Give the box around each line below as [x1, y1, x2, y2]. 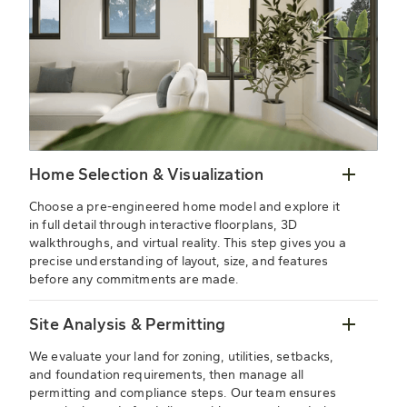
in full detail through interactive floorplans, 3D [29, 217, 297, 233]
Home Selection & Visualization [29, 164, 264, 185]
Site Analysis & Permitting [29, 314, 226, 335]
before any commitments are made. [29, 272, 240, 288]
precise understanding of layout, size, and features [29, 253, 329, 270]
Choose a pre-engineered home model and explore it [29, 199, 340, 215]
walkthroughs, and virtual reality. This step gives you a [29, 235, 346, 252]
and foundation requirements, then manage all [29, 367, 304, 383]
